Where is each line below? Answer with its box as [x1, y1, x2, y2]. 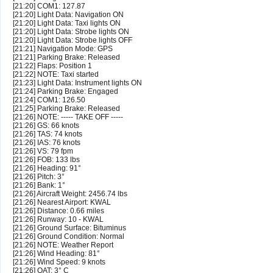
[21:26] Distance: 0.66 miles [13, 207, 104, 216]
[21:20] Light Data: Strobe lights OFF [13, 36, 132, 45]
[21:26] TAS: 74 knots [13, 130, 82, 139]
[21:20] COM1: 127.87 [13, 2, 85, 11]
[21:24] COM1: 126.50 [13, 96, 85, 105]
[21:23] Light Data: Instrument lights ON [13, 79, 142, 88]
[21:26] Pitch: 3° [13, 172, 65, 182]
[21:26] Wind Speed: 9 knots [13, 258, 105, 267]
